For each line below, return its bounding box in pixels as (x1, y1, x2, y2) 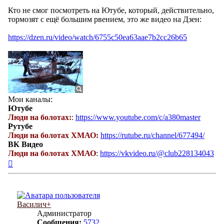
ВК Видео (8, 140, 43, 149)
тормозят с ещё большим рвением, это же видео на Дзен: (8, 15, 201, 24)
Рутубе (8, 122, 32, 131)
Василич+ (17, 200, 51, 209)
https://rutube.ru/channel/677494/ (100, 131, 204, 140)
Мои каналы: (8, 95, 52, 104)
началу (12, 175, 35, 184)
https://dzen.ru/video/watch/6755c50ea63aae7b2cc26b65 (8, 33, 187, 42)
